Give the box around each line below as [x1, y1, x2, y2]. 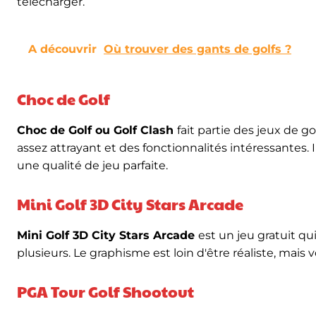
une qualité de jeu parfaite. [17, 159, 168, 172]
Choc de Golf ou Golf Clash [17, 123, 177, 137]
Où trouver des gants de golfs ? [104, 42, 291, 56]
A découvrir [28, 42, 97, 56]
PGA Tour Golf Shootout [17, 281, 194, 302]
